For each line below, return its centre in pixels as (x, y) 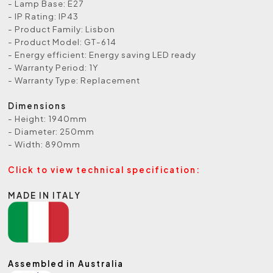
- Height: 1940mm (48, 119)
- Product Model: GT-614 (62, 42)
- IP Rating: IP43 (44, 16)
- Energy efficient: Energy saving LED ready (102, 55)
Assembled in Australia (66, 264)
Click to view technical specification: (105, 170)
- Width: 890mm (44, 144)
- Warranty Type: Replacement (74, 80)
